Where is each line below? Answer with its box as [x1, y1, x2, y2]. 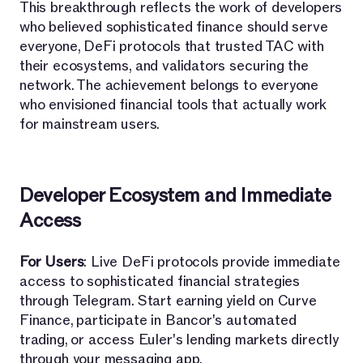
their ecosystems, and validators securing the [19, 56, 309, 75]
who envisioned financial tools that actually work [19, 95, 327, 114]
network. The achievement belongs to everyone [19, 75, 319, 95]
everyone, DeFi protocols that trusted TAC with [19, 36, 324, 56]
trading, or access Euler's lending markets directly [19, 330, 339, 349]
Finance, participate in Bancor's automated [19, 310, 297, 330]
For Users [19, 252, 84, 271]
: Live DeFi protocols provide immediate [83, 252, 340, 271]
